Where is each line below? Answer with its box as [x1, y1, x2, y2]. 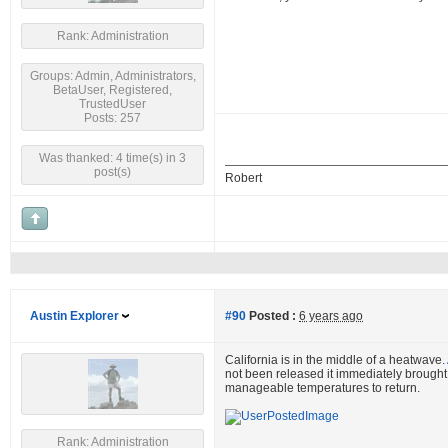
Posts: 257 [84, 111, 141, 125]
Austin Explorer [30, 309, 119, 323]
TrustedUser [79, 97, 146, 111]
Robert [225, 171, 262, 185]
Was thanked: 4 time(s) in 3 [39, 151, 186, 165]
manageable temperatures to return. [225, 381, 420, 395]
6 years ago [299, 309, 363, 323]
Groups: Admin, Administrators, [29, 69, 196, 83]
